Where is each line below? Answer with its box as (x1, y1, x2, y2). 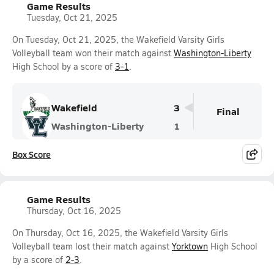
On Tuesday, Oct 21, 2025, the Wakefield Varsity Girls (12, 34, 224, 45)
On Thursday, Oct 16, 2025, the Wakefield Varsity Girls (12, 227, 228, 239)
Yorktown (172, 240, 208, 252)
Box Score (12, 148, 51, 160)
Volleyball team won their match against (12, 47, 174, 59)
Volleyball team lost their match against (12, 240, 172, 252)
